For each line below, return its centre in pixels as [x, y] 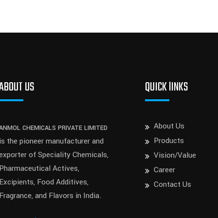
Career [165, 170]
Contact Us [173, 185]
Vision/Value [175, 155]
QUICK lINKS [167, 88]
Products [169, 141]
